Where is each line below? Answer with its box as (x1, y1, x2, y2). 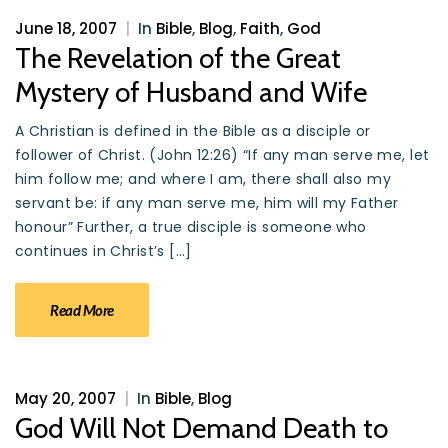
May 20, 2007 (15, 388, 116, 409)
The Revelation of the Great (15, 41, 341, 75)
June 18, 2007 (15, 18, 117, 39)
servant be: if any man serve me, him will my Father (15, 193, 399, 213)
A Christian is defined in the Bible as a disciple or (15, 121, 371, 141)
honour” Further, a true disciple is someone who (15, 217, 367, 237)
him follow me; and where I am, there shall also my (15, 169, 392, 189)
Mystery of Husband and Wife (15, 75, 367, 109)
